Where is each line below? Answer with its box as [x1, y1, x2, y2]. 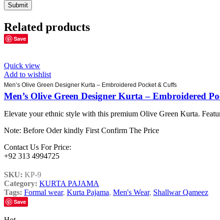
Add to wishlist [4, 70, 51, 79]
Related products [4, 20, 90, 33]
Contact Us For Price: [4, 142, 71, 151]
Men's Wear [113, 188, 149, 196]
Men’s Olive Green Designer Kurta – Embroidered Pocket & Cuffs [4, 81, 177, 88]
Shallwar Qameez [153, 188, 208, 196]
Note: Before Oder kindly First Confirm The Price [4, 126, 159, 135]
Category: [4, 179, 37, 188]
